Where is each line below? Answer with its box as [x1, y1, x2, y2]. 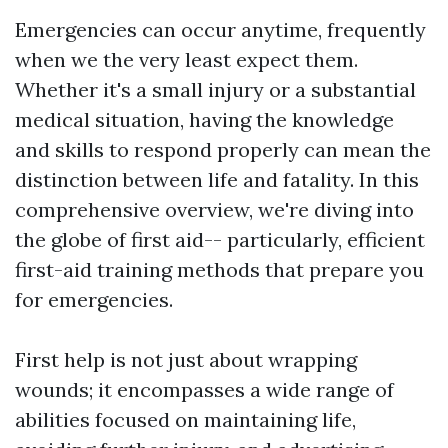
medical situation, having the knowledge [15, 107, 394, 132]
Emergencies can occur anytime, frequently [15, 17, 426, 42]
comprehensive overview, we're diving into [15, 197, 414, 222]
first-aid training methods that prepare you [15, 257, 424, 282]
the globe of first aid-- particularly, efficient [15, 227, 425, 252]
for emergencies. [15, 287, 173, 312]
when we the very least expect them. [15, 47, 358, 72]
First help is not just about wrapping [15, 347, 357, 372]
